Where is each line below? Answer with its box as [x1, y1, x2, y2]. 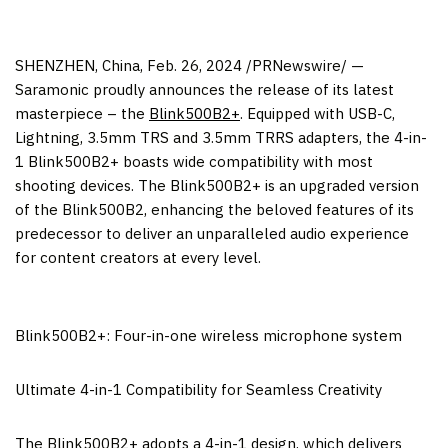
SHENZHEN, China [15, 55, 140, 75]
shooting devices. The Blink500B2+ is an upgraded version [15, 175, 419, 195]
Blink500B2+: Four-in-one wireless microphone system [15, 325, 402, 345]
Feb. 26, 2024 [147, 55, 242, 75]
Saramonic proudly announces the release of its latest [15, 79, 394, 99]
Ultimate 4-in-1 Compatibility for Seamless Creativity [15, 379, 382, 399]
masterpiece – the [15, 103, 149, 123]
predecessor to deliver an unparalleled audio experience [15, 223, 409, 243]
